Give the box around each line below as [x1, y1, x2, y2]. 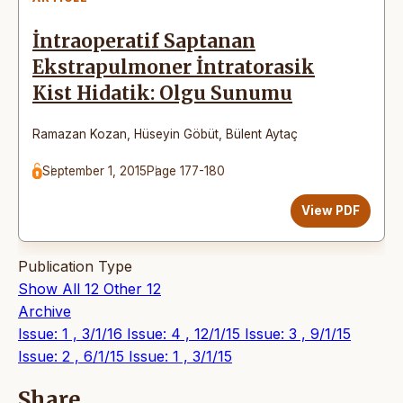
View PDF [301, 202, 360, 218]
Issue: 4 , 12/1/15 [127, 324, 245, 343]
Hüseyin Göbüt [134, 126, 219, 141]
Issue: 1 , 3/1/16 [18, 324, 127, 343]
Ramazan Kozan [32, 126, 127, 141]
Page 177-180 [147, 163, 226, 178]
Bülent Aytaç [226, 126, 298, 141]
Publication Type [18, 256, 132, 275]
